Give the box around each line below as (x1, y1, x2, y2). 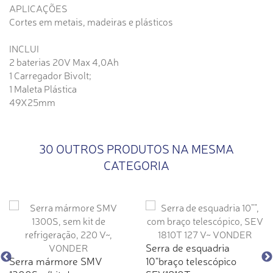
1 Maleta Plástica (9, 82, 77, 96)
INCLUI (9, 41, 39, 55)
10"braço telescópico (146, 253, 236, 268)
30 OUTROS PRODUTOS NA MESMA (39, 140, 234, 157)
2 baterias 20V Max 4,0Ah (9, 55, 119, 69)
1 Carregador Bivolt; (9, 68, 91, 82)
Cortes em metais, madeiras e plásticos (9, 15, 173, 29)
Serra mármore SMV (9, 253, 102, 268)
